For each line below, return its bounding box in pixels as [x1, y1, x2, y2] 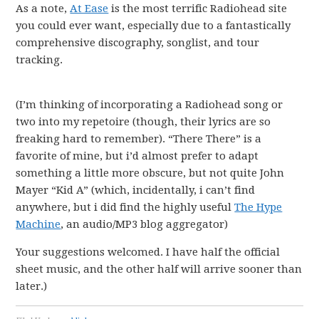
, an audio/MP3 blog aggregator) [61, 218, 229, 231]
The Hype [234, 201, 283, 214]
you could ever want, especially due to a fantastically [16, 19, 291, 32]
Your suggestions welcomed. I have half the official [16, 246, 281, 258]
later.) [16, 280, 48, 293]
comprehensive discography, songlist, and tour [16, 36, 260, 49]
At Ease [70, 2, 109, 15]
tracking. [16, 53, 63, 66]
